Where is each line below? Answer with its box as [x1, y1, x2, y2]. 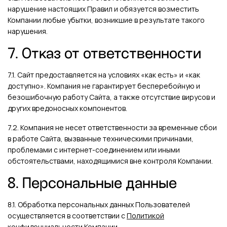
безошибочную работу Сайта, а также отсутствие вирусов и [8, 92, 215, 102]
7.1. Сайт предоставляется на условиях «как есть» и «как [8, 70, 200, 80]
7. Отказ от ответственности [8, 45, 201, 61]
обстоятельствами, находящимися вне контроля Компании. [8, 156, 213, 166]
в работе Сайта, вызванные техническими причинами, [8, 134, 194, 143]
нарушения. [8, 26, 48, 36]
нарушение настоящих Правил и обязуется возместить [8, 4, 199, 14]
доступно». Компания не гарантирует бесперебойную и [8, 81, 200, 91]
